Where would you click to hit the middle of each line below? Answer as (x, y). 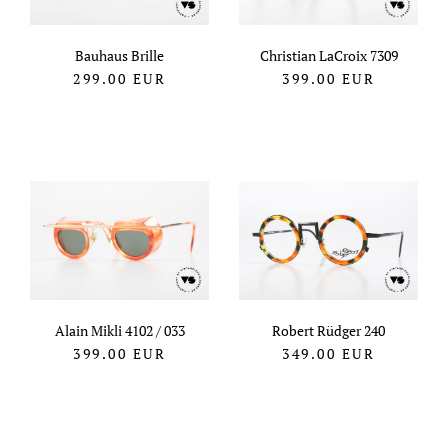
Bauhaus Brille (119, 56)
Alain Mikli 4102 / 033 (119, 331)
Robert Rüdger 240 (328, 331)
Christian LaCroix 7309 (328, 56)
